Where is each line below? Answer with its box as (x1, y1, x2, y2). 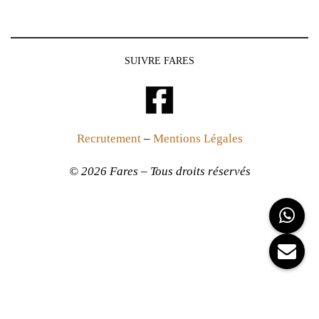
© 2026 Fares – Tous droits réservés (68, 164, 251, 178)
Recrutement (76, 131, 141, 145)
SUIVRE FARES (125, 56, 194, 66)
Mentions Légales (152, 131, 243, 145)
